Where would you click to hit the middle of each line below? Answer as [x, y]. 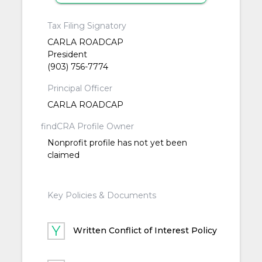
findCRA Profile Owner [88, 126]
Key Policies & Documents [101, 195]
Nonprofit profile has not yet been [117, 142]
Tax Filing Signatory [87, 25]
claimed [63, 155]
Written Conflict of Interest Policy [145, 230]
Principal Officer [80, 88]
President [67, 54]
